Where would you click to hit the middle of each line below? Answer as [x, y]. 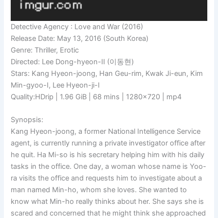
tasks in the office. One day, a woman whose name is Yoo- [109, 167]
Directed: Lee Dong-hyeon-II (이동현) [73, 62]
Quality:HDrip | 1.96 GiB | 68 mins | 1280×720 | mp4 [96, 97]
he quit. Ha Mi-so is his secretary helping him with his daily [108, 155]
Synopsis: [27, 120]
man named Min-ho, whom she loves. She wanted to [99, 190]
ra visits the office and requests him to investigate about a [107, 178]
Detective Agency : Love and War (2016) [77, 27]
